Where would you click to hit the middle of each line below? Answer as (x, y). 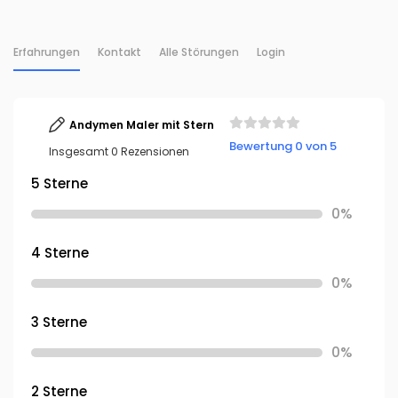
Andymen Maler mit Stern (142, 125)
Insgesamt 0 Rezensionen (119, 151)
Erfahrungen (47, 52)
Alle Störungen (199, 52)
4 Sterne (60, 253)
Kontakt (119, 52)
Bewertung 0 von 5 (283, 146)
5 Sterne (60, 183)
